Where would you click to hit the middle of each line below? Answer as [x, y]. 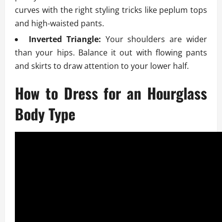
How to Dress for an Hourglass [111, 93]
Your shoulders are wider [154, 39]
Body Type [45, 114]
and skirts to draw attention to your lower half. [102, 66]
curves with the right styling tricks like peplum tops [111, 10]
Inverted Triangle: [65, 39]
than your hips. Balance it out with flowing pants [111, 53]
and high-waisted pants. [59, 24]
